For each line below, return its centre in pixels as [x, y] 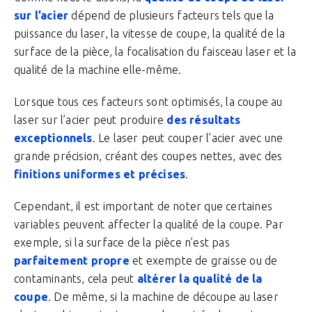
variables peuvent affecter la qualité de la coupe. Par [149, 224]
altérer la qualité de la [200, 279]
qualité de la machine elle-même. [98, 70]
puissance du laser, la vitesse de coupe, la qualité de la [150, 33]
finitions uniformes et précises [100, 174]
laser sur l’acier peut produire [89, 120]
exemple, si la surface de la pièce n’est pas [122, 242]
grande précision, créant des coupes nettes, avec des [148, 156]
